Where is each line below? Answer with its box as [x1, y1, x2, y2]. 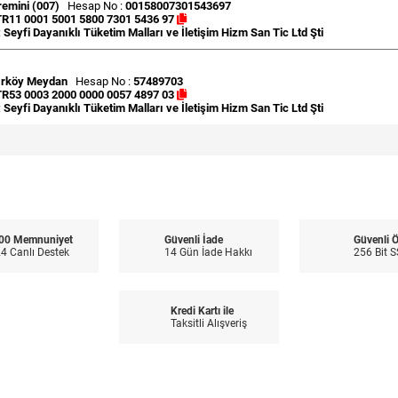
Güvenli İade [164, 233, 223, 246]
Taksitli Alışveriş [170, 316, 247, 330]
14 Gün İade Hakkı [164, 245, 252, 259]
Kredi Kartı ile [170, 304, 234, 317]
